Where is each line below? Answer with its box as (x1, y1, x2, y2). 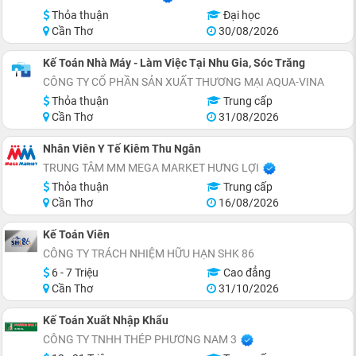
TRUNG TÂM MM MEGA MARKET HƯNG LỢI (43, 161, 259, 174)
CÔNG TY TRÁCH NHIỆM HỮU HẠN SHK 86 (43, 247, 254, 260)
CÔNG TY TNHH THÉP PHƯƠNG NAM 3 (43, 333, 237, 346)
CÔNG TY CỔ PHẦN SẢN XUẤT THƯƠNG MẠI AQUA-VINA (43, 75, 324, 88)
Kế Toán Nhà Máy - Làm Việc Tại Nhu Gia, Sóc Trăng (43, 56, 305, 69)
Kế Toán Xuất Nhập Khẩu (43, 314, 168, 327)
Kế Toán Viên (43, 228, 110, 241)
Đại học (220, 9, 260, 21)
